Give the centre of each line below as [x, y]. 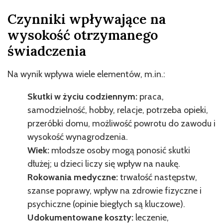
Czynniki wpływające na [87, 19]
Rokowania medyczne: [74, 177]
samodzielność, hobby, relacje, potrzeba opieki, [118, 110]
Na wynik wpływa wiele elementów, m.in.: [86, 74]
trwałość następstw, [159, 177]
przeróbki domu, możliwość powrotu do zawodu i [121, 123]
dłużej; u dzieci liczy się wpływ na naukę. [104, 164]
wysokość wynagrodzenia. [78, 137]
